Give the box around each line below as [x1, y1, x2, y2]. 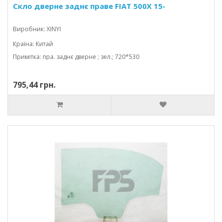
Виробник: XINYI [13, 25, 61, 33]
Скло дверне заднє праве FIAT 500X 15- [13, 1, 166, 11]
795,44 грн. [13, 79, 55, 90]
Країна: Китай [13, 40, 53, 48]
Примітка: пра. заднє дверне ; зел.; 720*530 [13, 53, 139, 61]
